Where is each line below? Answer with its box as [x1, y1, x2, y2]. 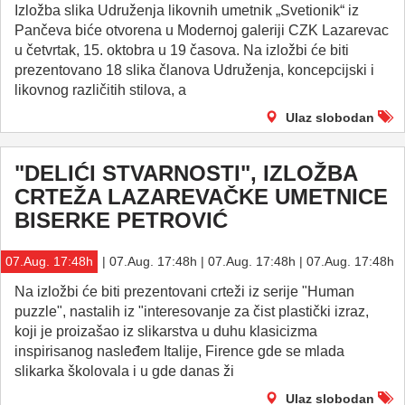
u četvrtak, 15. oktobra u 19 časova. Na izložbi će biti [14, 42, 349, 58]
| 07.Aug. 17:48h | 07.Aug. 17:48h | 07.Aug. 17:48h [102, 254, 394, 268]
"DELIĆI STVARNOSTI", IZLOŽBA [14, 161, 357, 185]
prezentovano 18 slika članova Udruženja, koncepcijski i [14, 62, 374, 78]
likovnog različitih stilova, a [14, 82, 186, 98]
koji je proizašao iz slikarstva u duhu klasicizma [14, 324, 317, 339]
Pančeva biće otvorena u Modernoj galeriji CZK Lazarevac [14, 23, 389, 38]
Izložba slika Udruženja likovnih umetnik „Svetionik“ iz [14, 3, 359, 18]
